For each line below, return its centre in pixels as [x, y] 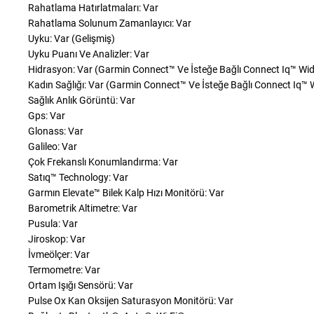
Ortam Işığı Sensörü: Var [81, 285]
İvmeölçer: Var [59, 254]
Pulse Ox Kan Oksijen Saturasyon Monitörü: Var [131, 301]
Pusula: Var [53, 224]
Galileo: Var [53, 146]
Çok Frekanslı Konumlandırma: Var [103, 162]
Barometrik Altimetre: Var [83, 208]
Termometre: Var [64, 270]
